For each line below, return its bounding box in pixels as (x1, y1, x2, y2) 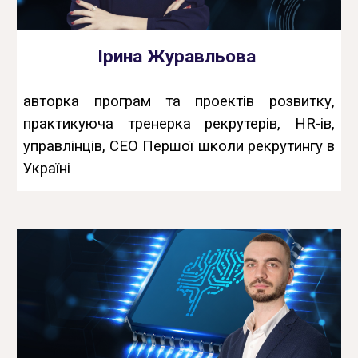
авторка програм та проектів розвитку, (23, 92, 335, 110)
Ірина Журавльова (97, 45, 261, 67)
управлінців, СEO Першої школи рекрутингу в (23, 137, 335, 155)
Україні (23, 159, 71, 177)
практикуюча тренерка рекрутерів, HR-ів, (23, 114, 335, 133)
